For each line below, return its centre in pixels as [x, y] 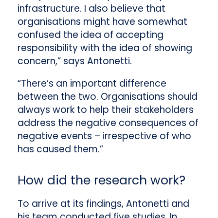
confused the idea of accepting [90, 35]
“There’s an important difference [92, 83]
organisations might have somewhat [102, 21]
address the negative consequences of [108, 123]
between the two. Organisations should [107, 96]
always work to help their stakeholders [105, 109]
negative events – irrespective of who [104, 136]
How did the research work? [101, 180]
